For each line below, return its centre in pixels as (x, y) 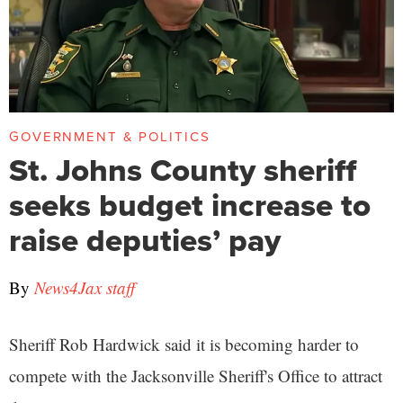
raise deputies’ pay (145, 240)
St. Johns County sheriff (183, 170)
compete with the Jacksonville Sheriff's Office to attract (196, 375)
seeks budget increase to (190, 205)
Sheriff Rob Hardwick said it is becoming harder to (184, 344)
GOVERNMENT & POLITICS (110, 137)
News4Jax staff (85, 287)
